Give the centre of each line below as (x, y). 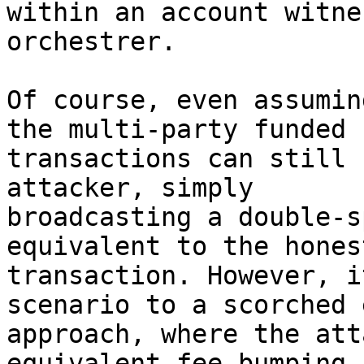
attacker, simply (130, 188)
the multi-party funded (176, 129)
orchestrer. (91, 41)
